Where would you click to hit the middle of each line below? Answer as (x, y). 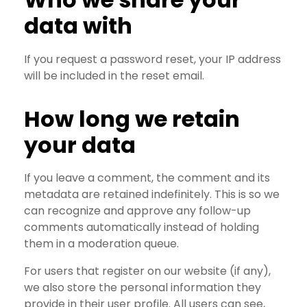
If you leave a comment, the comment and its (147, 178)
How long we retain (132, 119)
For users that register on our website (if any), (147, 271)
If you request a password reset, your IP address (152, 59)
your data (80, 145)
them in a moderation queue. (101, 244)
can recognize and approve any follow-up (137, 211)
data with (78, 26)
